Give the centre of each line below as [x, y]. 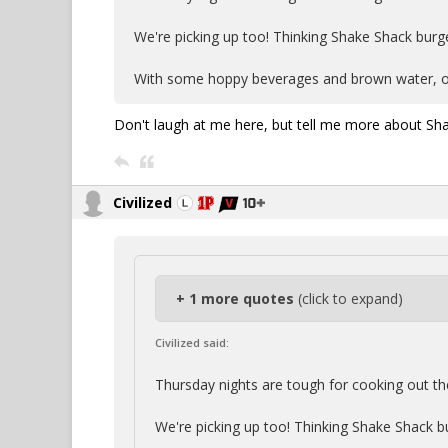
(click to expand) [350, 298]
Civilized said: [192, 342]
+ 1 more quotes [237, 298]
